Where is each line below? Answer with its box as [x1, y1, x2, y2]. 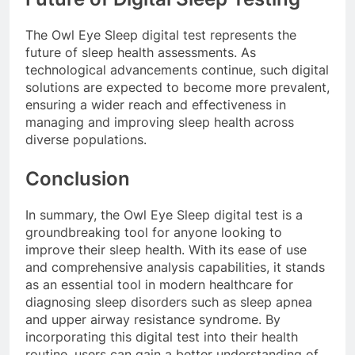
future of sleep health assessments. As [25, 44, 256, 61]
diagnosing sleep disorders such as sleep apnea [25, 294, 312, 311]
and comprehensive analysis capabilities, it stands [25, 259, 325, 276]
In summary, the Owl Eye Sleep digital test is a [25, 207, 303, 223]
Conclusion [25, 167, 130, 191]
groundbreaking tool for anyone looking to [25, 224, 282, 241]
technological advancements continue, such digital [25, 62, 329, 78]
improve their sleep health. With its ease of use [25, 242, 307, 258]
